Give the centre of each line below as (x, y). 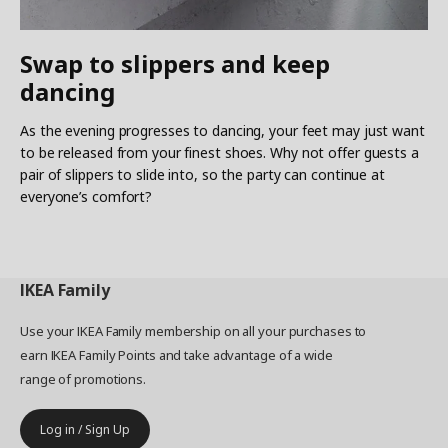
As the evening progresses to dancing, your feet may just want (222, 130)
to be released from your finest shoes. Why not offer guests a (219, 152)
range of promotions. (83, 378)
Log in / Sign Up (85, 429)
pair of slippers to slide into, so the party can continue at (202, 174)
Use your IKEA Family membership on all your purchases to (193, 330)
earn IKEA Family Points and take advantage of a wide (176, 354)
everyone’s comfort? (86, 196)
